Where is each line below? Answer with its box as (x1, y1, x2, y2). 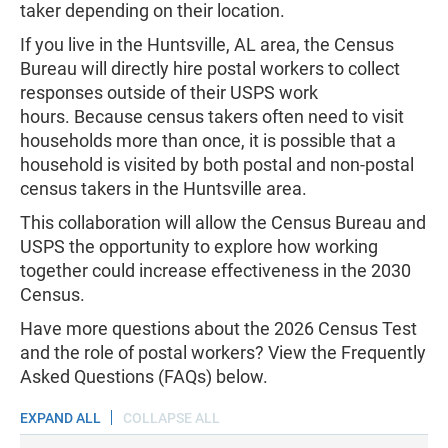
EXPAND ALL (20, 410, 101, 426)
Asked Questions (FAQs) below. (20, 366, 268, 387)
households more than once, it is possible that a (20, 130, 396, 151)
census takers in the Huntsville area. (20, 178, 307, 199)
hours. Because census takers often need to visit (20, 106, 404, 127)
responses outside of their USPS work (20, 82, 318, 103)
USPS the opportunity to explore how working (20, 236, 378, 257)
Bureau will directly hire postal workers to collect (20, 58, 400, 79)
